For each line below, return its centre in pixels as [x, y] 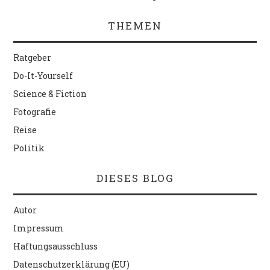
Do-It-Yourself [43, 76]
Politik [29, 148]
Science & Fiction [50, 94]
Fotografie [35, 112]
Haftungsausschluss [56, 246]
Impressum [39, 228]
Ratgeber [33, 58]
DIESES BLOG [135, 178]
